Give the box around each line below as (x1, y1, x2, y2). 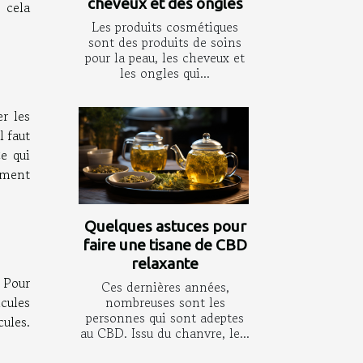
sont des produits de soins (88, 32, 241, 53)
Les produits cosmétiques (92, 17, 238, 37)
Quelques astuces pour (83, 217, 246, 236)
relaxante (131, 254, 199, 273)
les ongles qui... (120, 63, 210, 83)
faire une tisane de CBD (83, 236, 247, 254)
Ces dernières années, (100, 277, 229, 297)
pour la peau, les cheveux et (85, 48, 245, 68)
